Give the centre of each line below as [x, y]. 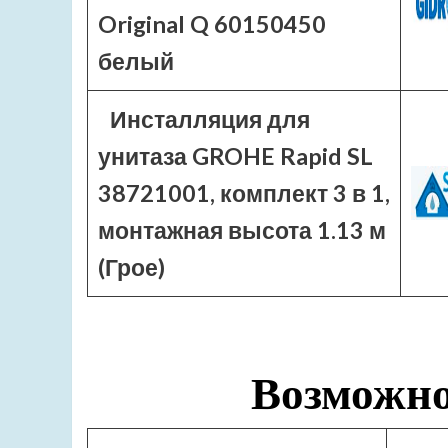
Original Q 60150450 [212, 24]
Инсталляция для [209, 119]
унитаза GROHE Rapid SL [235, 156]
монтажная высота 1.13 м [242, 230]
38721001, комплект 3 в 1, [244, 193]
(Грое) [131, 267]
